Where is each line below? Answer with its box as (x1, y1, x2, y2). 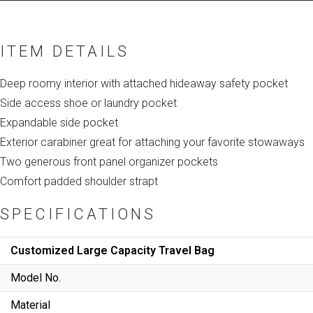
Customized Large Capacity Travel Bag (10, 243, 214, 257)
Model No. (10, 270, 61, 284)
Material (10, 298, 50, 312)
